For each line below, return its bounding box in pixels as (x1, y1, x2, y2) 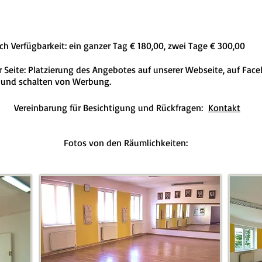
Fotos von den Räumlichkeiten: (64, 137, 191, 149)
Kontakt (208, 102, 240, 113)
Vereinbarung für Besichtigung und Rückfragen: (14, 102, 208, 113)
